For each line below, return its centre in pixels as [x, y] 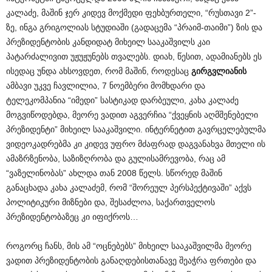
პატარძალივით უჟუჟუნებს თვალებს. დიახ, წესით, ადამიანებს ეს [134, 56]
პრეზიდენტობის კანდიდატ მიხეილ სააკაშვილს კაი [108, 42]
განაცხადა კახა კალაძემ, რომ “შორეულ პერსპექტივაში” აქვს [129, 188]
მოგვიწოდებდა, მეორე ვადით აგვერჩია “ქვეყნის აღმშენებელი [132, 115]
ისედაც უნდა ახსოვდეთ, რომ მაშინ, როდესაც [99, 71]
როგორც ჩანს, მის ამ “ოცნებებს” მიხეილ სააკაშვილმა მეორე [129, 246]
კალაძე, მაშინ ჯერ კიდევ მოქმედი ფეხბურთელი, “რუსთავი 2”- [131, 13]
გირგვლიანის [219, 71]
